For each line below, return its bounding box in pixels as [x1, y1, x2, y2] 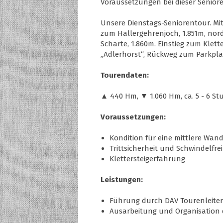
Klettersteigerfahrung [110, 154, 185, 163]
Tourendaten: [101, 70, 149, 80]
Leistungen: [101, 175, 143, 184]
